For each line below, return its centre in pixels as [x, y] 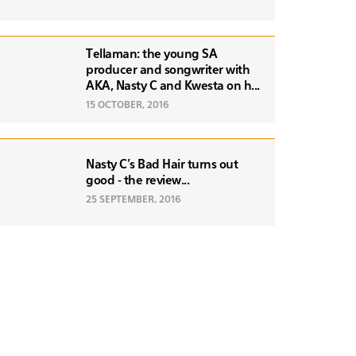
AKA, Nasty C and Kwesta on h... [173, 86]
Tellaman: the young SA [151, 54]
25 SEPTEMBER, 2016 [133, 200]
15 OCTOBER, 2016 [128, 105]
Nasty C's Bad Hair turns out [162, 164]
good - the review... [137, 180]
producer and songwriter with [168, 70]
